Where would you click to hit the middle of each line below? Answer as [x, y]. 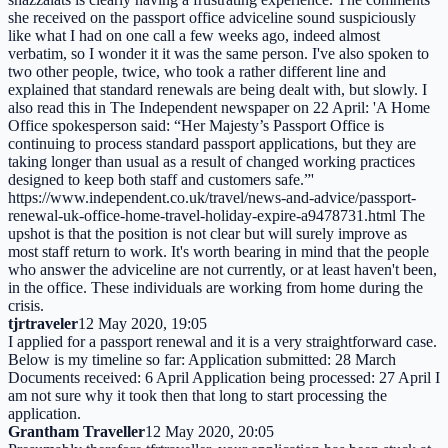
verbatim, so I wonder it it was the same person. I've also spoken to [218, 53]
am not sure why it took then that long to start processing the [197, 395]
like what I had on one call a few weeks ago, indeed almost [194, 35]
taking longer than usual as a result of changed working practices [211, 161]
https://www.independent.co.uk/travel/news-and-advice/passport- [212, 197]
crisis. [26, 305]
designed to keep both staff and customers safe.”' [161, 179]
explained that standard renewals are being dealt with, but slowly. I [217, 89]
